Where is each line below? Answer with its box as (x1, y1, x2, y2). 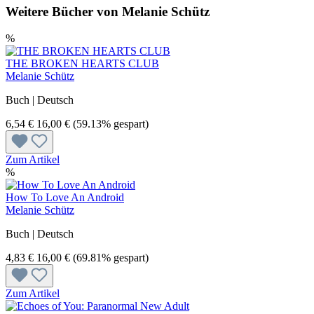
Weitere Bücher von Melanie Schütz (6, 4, 210, 19)
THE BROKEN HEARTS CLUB (6, 57, 159, 70)
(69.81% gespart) (73, 252, 149, 264)
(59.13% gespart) (73, 118, 149, 130)
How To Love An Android (6, 191, 124, 204)
